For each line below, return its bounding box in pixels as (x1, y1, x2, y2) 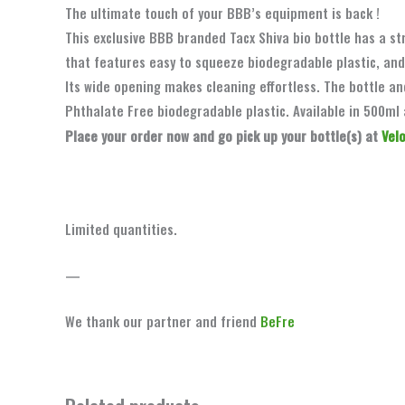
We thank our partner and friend (65, 310, 260, 331)
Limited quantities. (65, 218, 177, 239)
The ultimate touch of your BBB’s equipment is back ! (65, 2, 383, 23)
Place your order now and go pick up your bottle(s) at (65, 125, 381, 146)
